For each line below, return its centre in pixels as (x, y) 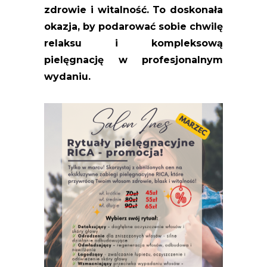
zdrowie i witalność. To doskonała (133, 10)
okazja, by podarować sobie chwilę (133, 26)
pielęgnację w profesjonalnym (133, 60)
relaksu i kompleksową (133, 43)
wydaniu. (67, 76)
